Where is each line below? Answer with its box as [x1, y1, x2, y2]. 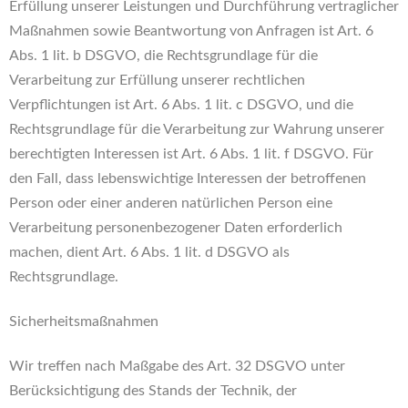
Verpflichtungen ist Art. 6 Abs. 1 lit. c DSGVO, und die [9, 97, 353, 112]
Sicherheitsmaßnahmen [9, 314, 158, 329]
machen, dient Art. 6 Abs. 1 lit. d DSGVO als [9, 245, 290, 260]
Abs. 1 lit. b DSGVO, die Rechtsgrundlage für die [9, 48, 318, 63]
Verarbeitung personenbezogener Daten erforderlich [9, 220, 342, 235]
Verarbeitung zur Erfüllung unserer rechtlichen [9, 73, 305, 87]
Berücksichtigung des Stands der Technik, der [9, 383, 297, 398]
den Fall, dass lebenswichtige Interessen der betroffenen [9, 171, 366, 186]
